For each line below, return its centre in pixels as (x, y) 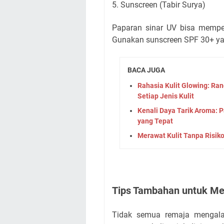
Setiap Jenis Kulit (166, 96)
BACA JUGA (146, 70)
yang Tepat (155, 121)
